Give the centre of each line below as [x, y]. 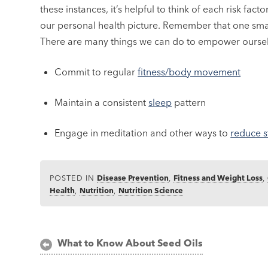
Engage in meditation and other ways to [143, 133]
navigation [77, 257]
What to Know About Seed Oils [130, 243]
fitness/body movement [189, 71]
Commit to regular [96, 71]
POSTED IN [74, 177]
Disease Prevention [133, 177]
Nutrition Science [151, 190]
